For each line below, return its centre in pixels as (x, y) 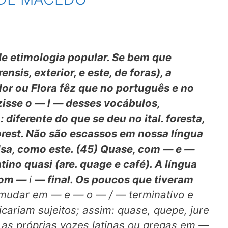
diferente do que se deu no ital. (86, 119)
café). (139, 164)
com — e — (166, 149)
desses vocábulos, (113, 103)
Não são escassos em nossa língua (115, 134)
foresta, (185, 119)
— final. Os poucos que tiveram (114, 180)
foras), (148, 73)
